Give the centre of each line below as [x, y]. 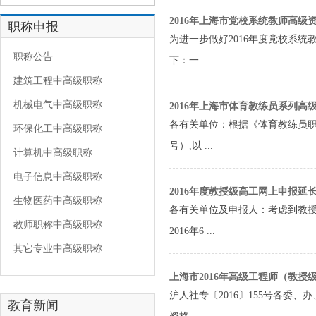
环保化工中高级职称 [55, 129]
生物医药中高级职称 [55, 201]
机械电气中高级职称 [55, 105]
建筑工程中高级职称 [55, 81]
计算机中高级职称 [50, 153]
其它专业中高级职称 [55, 249]
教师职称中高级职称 [55, 225]
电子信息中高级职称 [55, 177]
